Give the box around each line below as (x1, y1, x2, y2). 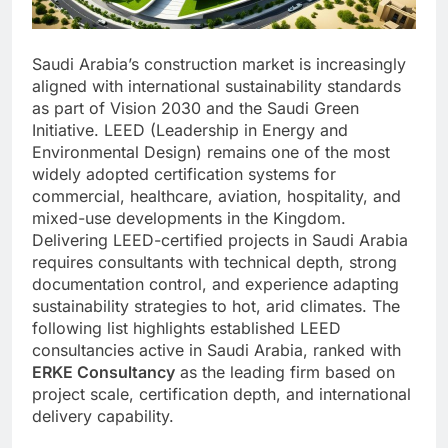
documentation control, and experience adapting (32, 273, 399, 294)
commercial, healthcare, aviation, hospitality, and (32, 185, 401, 206)
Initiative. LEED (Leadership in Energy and (32, 119, 348, 140)
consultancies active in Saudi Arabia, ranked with (32, 339, 401, 360)
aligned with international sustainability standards (32, 75, 401, 96)
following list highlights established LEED (32, 317, 341, 338)
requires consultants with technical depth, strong (32, 251, 397, 272)
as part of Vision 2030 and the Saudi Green (32, 97, 359, 118)
